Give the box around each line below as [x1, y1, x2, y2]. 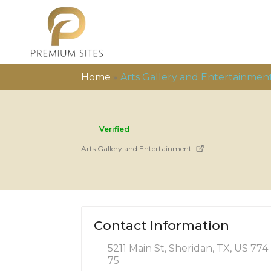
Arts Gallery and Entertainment [81, 144, 192, 153]
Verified [99, 125, 130, 134]
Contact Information [94, 217, 230, 233]
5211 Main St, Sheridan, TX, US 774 [108, 242, 269, 254]
